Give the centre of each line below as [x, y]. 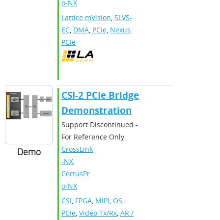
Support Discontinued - [100, 124]
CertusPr [76, 173]
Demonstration [96, 110]
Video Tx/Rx [98, 213]
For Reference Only [93, 137]
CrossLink [77, 149]
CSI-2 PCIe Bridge [100, 95]
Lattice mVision [86, 17]
